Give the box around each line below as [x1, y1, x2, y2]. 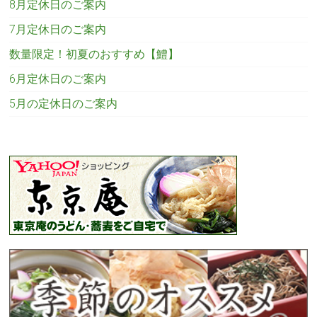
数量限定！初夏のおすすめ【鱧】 [9, 47, 180, 61]
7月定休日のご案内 [9, 22, 107, 36]
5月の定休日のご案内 [9, 96, 118, 110]
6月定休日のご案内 [9, 71, 107, 86]
